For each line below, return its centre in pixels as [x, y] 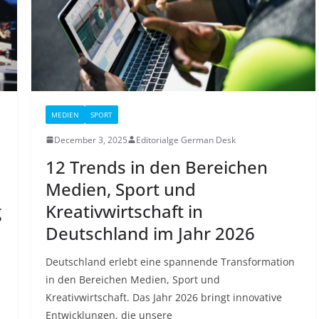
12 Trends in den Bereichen [156, 167]
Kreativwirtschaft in [124, 211]
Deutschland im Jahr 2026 [150, 233]
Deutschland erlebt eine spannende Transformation [170, 261]
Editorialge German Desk [185, 140]
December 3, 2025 [90, 140]
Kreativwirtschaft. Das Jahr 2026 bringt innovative [163, 297]
